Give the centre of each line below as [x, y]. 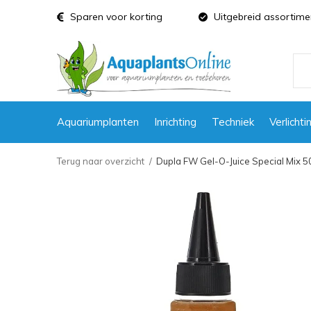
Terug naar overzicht [101, 161]
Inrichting [175, 121]
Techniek [233, 121]
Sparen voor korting [115, 17]
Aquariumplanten [98, 121]
